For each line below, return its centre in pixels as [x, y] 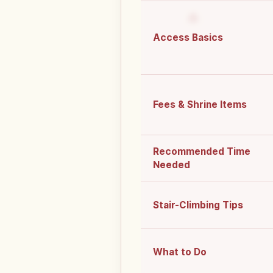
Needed [172, 165]
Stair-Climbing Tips [198, 205]
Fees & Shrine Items [200, 105]
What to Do [180, 252]
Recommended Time [202, 152]
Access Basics [188, 38]
